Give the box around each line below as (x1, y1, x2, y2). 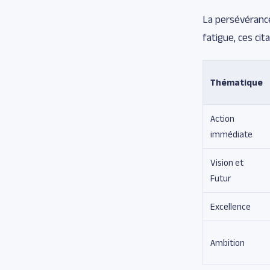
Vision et (210, 157, 243, 168)
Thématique (210, 77, 263, 87)
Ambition (210, 237, 245, 248)
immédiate (210, 128, 253, 139)
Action (210, 113, 234, 124)
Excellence (210, 201, 251, 212)
